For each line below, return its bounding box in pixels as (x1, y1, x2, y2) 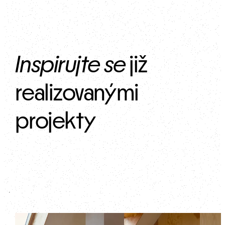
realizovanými (15, 81, 139, 106)
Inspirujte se (15, 53, 126, 78)
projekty (15, 109, 96, 134)
